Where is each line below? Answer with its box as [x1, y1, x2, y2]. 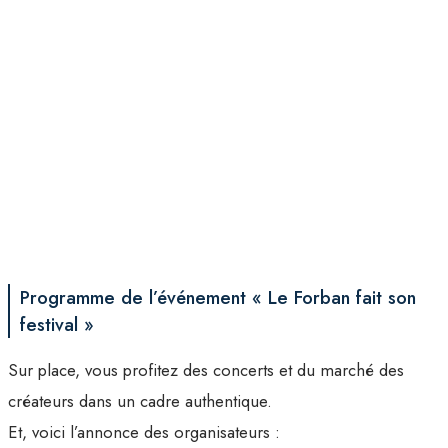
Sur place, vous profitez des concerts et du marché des [8, 358, 404, 383]
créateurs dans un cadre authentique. [8, 389, 272, 414]
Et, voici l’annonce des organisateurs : [8, 420, 280, 445]
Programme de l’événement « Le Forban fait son [20, 284, 416, 312]
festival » [20, 311, 94, 339]
